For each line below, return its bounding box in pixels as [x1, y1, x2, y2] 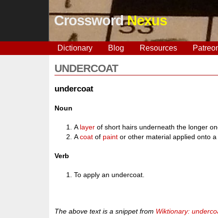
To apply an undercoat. [74, 171, 145, 179]
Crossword [54, 13, 127, 28]
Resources [139, 44, 177, 52]
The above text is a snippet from [54, 207, 156, 215]
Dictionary [57, 44, 92, 52]
